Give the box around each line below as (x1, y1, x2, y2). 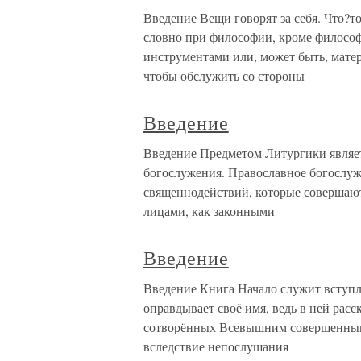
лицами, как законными (143, 202, 275, 219)
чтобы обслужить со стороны (143, 67, 305, 84)
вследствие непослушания (143, 338, 288, 355)
